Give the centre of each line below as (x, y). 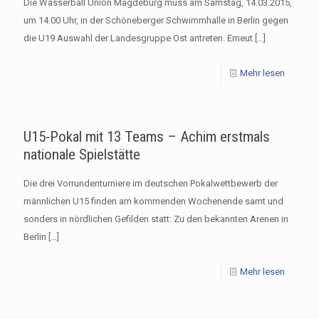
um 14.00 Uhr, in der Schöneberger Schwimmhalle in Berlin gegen (156, 20)
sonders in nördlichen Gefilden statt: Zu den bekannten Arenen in (156, 219)
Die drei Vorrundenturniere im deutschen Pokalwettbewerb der (151, 183)
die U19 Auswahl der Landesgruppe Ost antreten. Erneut (138, 38)
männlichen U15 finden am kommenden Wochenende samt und (153, 201)
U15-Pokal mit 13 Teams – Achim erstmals (147, 136)
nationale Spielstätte (82, 154)
